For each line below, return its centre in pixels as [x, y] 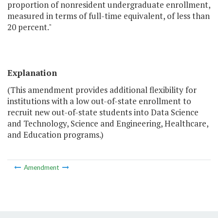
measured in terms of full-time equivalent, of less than [109, 16]
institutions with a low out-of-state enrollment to [99, 101]
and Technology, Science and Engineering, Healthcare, [108, 124]
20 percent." [29, 27]
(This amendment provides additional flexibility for [102, 90]
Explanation [32, 73]
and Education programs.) [55, 135]
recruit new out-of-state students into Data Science [103, 112]
